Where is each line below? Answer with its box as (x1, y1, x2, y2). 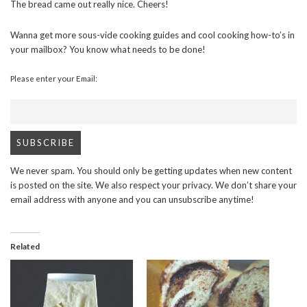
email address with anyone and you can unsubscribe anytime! (10, 193, 254, 205)
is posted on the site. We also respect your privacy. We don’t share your (10, 179, 297, 191)
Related (10, 241, 40, 251)
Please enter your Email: (10, 73, 97, 84)
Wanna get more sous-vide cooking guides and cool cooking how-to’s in (10, 29, 295, 41)
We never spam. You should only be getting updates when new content (10, 164, 292, 176)
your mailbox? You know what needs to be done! (10, 44, 206, 56)
